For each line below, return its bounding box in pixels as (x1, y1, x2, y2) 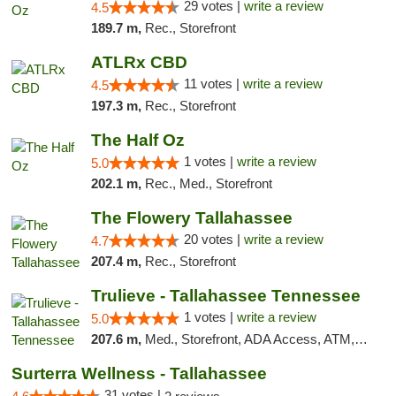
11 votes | (183, 76, 243, 91)
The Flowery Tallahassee (90, 209, 293, 227)
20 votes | (183, 232, 244, 247)
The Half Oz (90, 131, 185, 149)
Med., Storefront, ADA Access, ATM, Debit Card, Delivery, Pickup (144, 331, 354, 346)
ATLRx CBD (90, 53, 187, 72)
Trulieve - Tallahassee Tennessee (90, 286, 361, 305)
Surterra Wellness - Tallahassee (11, 364, 267, 383)
